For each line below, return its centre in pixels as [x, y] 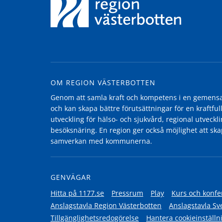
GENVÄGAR [71, 177]
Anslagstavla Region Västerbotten [106, 206]
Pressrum [127, 193]
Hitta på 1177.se [77, 193]
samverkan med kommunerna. [101, 141]
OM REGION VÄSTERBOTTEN [103, 83]
